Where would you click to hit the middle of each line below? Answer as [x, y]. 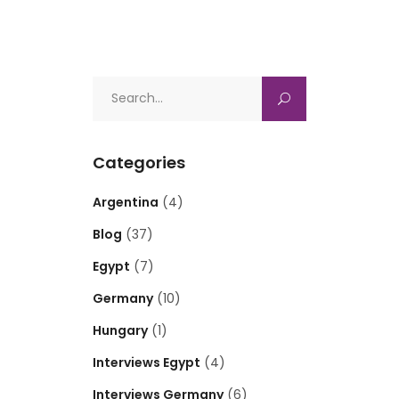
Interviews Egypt [147, 363]
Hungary [120, 331]
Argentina [126, 203]
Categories [139, 163]
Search [114, 87]
